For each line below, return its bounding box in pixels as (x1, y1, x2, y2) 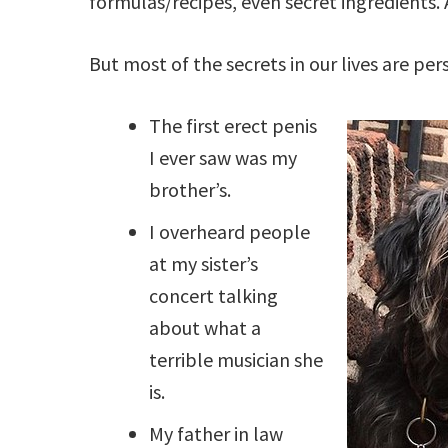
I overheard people (149, 219, 311, 245)
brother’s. (149, 177, 232, 203)
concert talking (149, 283, 279, 309)
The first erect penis (149, 113, 318, 139)
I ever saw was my (149, 145, 298, 171)
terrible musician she (149, 347, 324, 373)
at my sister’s (149, 251, 259, 277)
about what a (149, 315, 262, 341)
